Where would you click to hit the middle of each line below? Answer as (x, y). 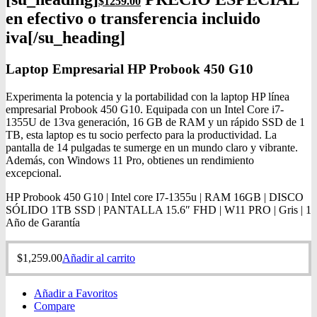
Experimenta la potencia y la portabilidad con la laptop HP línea (148, 96)
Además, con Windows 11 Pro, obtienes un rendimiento (130, 160)
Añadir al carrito (99, 258)
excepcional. (34, 173)
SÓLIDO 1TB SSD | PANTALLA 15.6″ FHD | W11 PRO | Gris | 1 (158, 209)
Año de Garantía (43, 222)
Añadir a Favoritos (76, 293)
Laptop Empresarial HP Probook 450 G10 (129, 69)
